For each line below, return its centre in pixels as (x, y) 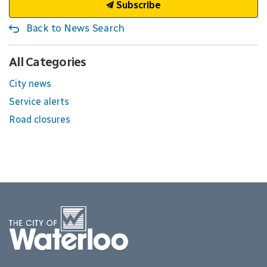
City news (30, 84)
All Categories (48, 62)
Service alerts (39, 102)
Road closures (40, 119)
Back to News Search (75, 28)
